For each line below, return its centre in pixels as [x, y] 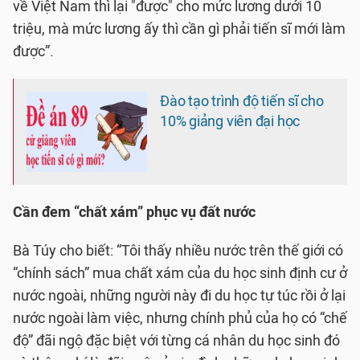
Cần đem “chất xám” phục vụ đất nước [134, 212]
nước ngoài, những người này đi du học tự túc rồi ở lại [179, 296]
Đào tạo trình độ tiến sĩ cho [242, 101]
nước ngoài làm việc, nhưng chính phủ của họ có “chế [180, 318]
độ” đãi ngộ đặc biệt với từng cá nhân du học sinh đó [176, 341]
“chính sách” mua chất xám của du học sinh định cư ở [180, 273]
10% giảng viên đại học [230, 121]
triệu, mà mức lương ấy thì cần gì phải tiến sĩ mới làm [179, 29]
